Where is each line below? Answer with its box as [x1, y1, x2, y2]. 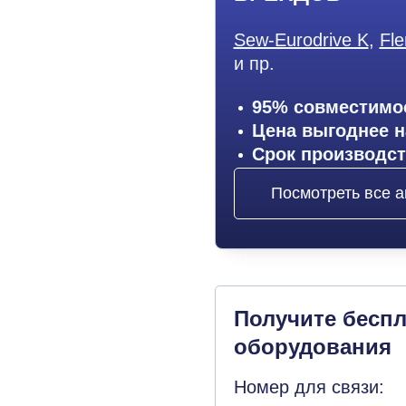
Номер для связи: [233, 377, 384, 397]
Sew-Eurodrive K [233, 30, 369, 50]
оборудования [233, 334, 391, 359]
